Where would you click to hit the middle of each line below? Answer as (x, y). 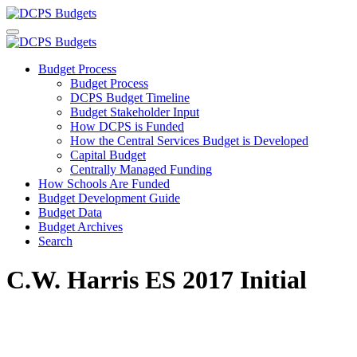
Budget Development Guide (109, 198)
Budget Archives (80, 227)
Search (55, 241)
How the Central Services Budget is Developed (189, 141)
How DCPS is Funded (127, 126)
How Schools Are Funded (104, 184)
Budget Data (70, 212)
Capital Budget (108, 155)
